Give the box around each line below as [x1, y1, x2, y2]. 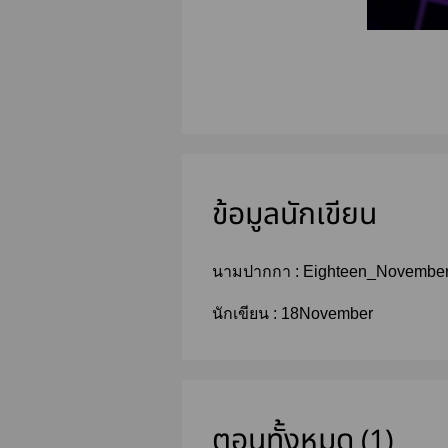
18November [281, 304, 373, 322]
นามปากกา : [212, 262, 303, 280]
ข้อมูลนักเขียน [212, 191, 377, 238]
